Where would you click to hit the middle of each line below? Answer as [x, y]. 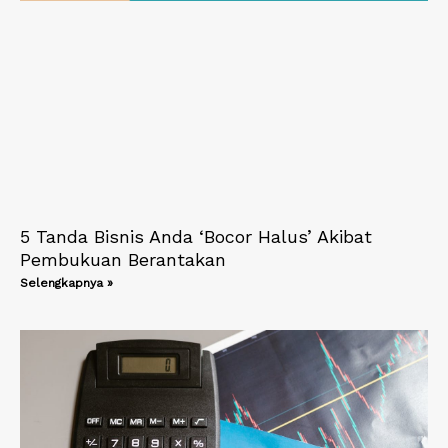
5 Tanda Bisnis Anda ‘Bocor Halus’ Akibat [196, 237]
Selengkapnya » [66, 283]
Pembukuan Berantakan [123, 260]
